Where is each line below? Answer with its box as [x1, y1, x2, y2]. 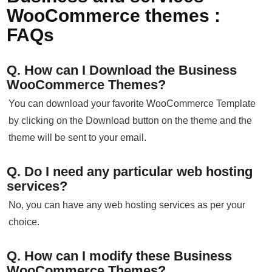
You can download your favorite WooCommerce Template [8, 98, 256, 109]
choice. [8, 217, 40, 228]
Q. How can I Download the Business [7, 63, 237, 78]
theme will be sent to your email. [8, 132, 147, 143]
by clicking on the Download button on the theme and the [8, 115, 253, 126]
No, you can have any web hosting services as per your [8, 200, 246, 211]
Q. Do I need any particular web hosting [7, 164, 253, 180]
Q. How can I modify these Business [7, 248, 233, 264]
